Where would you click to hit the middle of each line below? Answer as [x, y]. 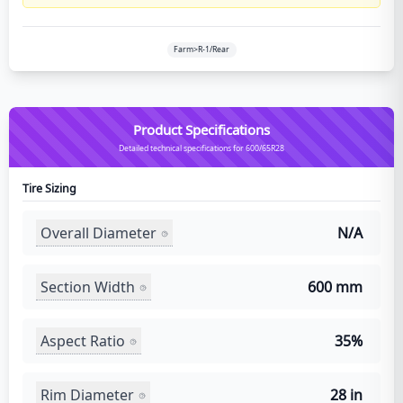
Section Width [88, 287]
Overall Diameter [99, 233]
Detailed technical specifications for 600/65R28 [201, 148]
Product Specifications [201, 130]
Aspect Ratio [83, 340]
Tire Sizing [49, 188]
